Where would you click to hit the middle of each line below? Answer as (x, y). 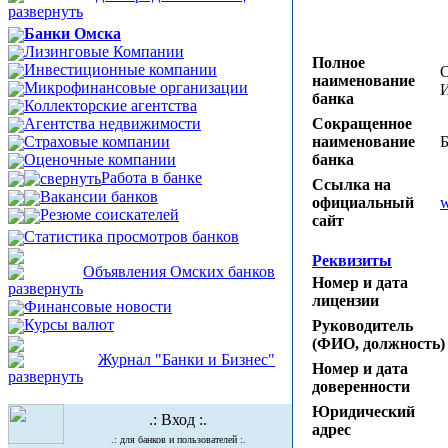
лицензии (345, 300)
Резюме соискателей (109, 214)
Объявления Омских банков (179, 271)
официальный (363, 202)
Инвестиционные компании (120, 69)
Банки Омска (72, 33)
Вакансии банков (99, 196)
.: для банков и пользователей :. (178, 439)
